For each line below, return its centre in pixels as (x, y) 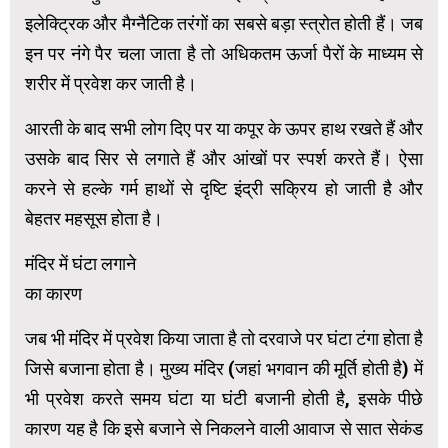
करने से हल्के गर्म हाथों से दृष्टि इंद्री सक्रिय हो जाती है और (224, 188)
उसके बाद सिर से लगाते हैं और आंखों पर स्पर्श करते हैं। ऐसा (224, 158)
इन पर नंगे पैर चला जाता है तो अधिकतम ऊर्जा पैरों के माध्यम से (224, 53)
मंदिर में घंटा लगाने (80, 263)
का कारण (53, 293)
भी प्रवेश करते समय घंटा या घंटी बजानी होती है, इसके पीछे (224, 398)
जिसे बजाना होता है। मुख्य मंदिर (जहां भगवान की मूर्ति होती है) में (224, 368)
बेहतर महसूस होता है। (94, 218)
